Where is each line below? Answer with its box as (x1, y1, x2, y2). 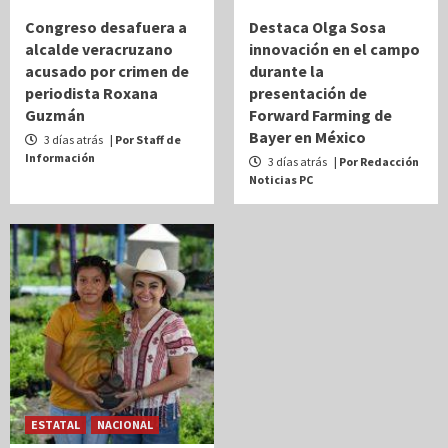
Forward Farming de (249, 105, 392, 125)
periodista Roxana (25, 83, 158, 103)
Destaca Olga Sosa (249, 17, 386, 37)
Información (25, 150, 95, 165)
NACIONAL (97, 417, 153, 432)
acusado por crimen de (25, 61, 189, 81)
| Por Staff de (110, 132, 181, 147)
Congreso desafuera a (25, 17, 187, 37)
